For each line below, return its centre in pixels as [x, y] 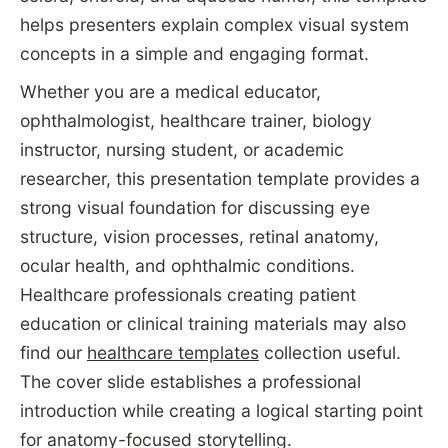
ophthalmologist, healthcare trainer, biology [195, 121]
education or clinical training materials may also [212, 324]
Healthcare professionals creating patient [187, 295]
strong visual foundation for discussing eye [194, 208]
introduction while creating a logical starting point [221, 411]
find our [53, 353]
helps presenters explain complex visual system [214, 24]
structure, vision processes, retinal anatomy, [199, 237]
